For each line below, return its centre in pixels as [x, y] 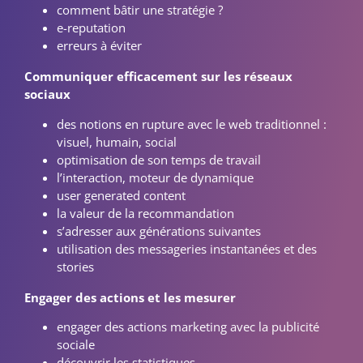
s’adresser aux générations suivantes [159, 231]
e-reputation [91, 28]
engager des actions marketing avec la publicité [188, 326]
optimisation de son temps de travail [159, 159]
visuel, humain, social [117, 141]
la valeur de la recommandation [145, 213]
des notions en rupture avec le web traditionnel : [192, 124]
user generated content [121, 195]
